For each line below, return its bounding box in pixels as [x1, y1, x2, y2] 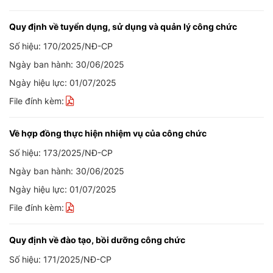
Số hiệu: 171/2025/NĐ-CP [9, 254, 112, 265]
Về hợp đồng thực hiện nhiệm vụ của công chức [9, 128, 207, 139]
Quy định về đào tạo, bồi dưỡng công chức [9, 235, 185, 246]
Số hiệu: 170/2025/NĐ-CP [9, 41, 113, 52]
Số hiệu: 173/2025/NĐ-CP [9, 147, 113, 158]
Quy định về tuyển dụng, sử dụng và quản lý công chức [9, 21, 237, 32]
